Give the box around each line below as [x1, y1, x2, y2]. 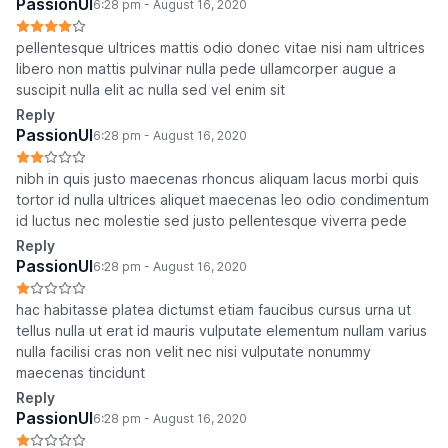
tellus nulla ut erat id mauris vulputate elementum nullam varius [16, 322, 427, 340]
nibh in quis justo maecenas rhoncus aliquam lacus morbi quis [16, 170, 419, 188]
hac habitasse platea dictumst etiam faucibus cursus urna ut [16, 301, 411, 319]
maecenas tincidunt [16, 364, 145, 382]
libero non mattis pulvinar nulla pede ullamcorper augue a [16, 60, 396, 78]
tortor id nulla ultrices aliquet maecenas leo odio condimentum [16, 191, 429, 209]
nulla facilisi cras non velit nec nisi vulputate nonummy [16, 343, 371, 361]
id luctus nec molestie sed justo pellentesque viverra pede [16, 212, 407, 230]
